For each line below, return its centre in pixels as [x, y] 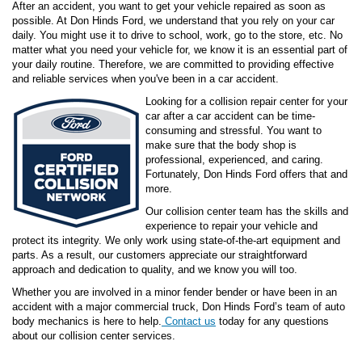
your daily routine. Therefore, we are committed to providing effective [173, 64]
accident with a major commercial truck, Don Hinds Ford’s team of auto [179, 306]
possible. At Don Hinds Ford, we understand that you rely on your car [173, 20]
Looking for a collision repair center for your [246, 101]
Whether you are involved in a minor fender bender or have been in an [175, 292]
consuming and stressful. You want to [234, 130]
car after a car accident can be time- [230, 116]
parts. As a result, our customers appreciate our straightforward [160, 255]
